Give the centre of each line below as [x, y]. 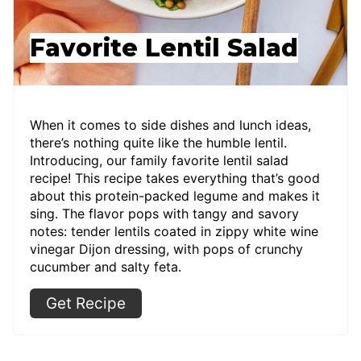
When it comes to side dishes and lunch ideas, [170, 125]
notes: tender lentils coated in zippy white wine [174, 232]
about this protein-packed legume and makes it [175, 196]
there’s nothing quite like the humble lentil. [158, 143]
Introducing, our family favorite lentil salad [159, 161]
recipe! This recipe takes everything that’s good [175, 178]
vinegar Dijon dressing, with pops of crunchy [166, 249]
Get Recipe [86, 304]
